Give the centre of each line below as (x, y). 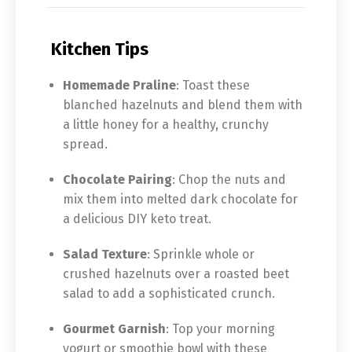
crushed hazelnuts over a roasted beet (176, 274)
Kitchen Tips (98, 49)
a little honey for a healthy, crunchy (166, 125)
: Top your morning (220, 329)
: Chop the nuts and (229, 180)
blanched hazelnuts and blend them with (183, 105)
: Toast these (213, 85)
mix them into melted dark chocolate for (180, 199)
